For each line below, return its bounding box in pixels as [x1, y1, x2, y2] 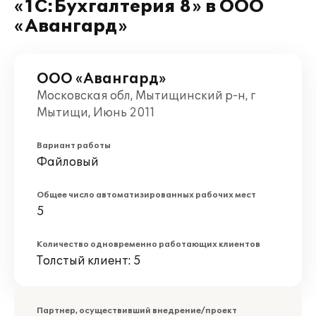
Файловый [37, 155, 99, 169]
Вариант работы [37, 141, 111, 150]
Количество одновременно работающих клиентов [37, 240, 260, 249]
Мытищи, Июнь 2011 [37, 106, 155, 120]
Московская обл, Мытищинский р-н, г [37, 89, 255, 103]
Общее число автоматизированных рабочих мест [37, 190, 256, 200]
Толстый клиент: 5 [37, 254, 141, 268]
